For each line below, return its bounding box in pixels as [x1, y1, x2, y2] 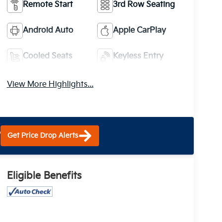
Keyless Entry [113, 51, 164, 61]
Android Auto [22, 25, 73, 35]
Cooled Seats [22, 51, 72, 61]
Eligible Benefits [6, 169, 82, 182]
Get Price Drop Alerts [7, 131, 78, 140]
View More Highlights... [6, 79, 94, 89]
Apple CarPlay [113, 25, 166, 35]
